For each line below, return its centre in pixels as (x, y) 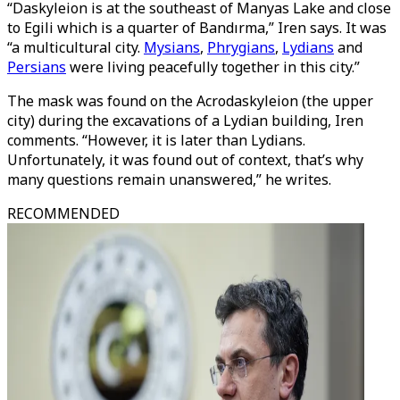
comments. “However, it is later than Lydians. (156, 140)
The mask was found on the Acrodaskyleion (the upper (190, 101)
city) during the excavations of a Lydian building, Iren (185, 121)
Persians (37, 67)
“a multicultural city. (75, 47)
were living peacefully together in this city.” (213, 67)
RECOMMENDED (63, 213)
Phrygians (241, 47)
